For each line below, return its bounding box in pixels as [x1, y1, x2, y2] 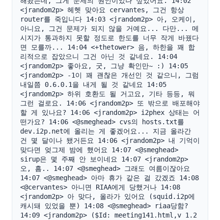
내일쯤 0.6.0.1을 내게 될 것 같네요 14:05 [20, 81, 166, 88]
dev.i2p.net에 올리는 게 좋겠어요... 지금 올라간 [20, 127, 191, 135]
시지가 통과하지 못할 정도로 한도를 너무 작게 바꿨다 [20, 34, 199, 42]
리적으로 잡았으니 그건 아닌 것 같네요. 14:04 [20, 53, 177, 60]
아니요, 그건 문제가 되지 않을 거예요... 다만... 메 [20, 25, 199, 32]
